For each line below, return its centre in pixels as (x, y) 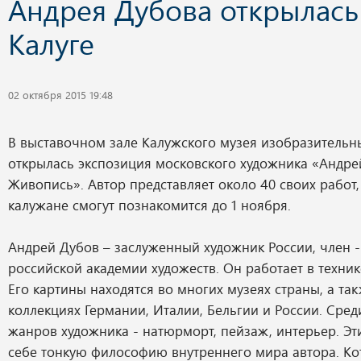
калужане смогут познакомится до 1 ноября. (149, 205)
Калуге (51, 44)
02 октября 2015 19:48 (60, 95)
